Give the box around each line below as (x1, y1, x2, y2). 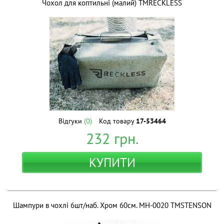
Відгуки (58, 116, 84, 125)
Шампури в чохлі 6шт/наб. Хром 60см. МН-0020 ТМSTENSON (12, 200, 211, 210)
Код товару (98, 116, 136, 125)
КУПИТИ (88, 154, 135, 170)
